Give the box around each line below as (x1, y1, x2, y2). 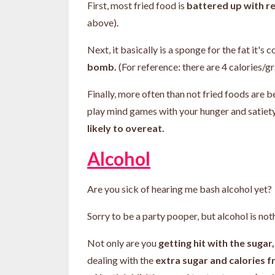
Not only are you (87, 236, 158, 249)
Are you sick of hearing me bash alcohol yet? (87, 182, 272, 195)
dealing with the (87, 254, 153, 266)
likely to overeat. (87, 122, 166, 134)
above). (87, 16, 118, 28)
